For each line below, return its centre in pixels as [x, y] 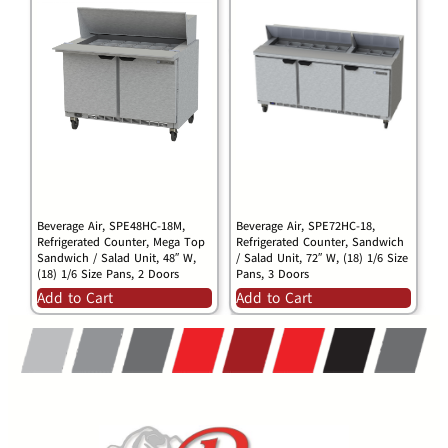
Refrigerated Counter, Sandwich [320, 242]
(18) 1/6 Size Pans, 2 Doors [107, 274]
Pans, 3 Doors [272, 274]
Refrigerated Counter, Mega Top [120, 242]
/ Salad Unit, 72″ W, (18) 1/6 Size [322, 258]
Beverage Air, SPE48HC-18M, [110, 226]
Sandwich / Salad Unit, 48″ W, [116, 258]
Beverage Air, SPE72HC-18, [305, 226]
